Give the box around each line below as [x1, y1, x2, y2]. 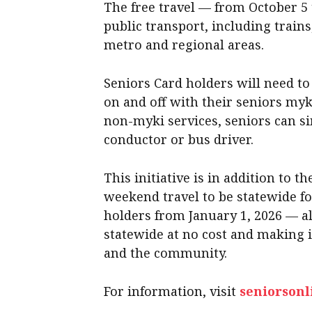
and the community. [104, 244, 228, 262]
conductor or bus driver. [104, 131, 254, 148]
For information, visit [104, 283, 240, 300]
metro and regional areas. [104, 36, 265, 54]
